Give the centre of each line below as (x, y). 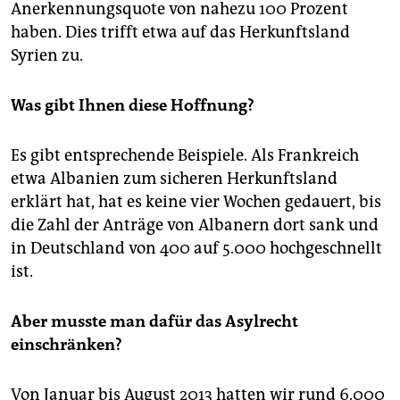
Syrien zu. (47, 56)
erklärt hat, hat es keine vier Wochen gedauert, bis (196, 202)
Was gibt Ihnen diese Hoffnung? (133, 106)
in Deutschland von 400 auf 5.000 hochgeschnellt (196, 249)
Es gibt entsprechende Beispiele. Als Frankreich (185, 156)
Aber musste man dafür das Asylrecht (154, 322)
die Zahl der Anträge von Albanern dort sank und (195, 225)
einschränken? (67, 345)
